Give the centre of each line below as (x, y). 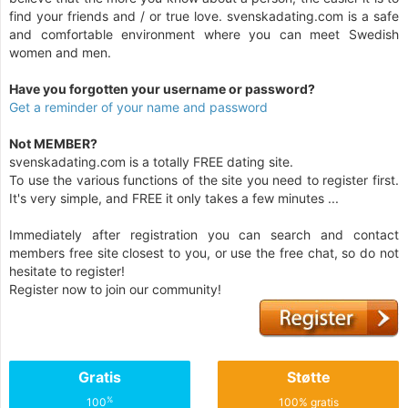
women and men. (60, 52)
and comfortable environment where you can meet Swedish (204, 34)
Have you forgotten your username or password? (162, 89)
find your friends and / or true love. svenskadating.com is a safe (204, 16)
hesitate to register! (67, 271)
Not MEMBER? (53, 143)
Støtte (308, 377)
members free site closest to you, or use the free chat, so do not (204, 253)
